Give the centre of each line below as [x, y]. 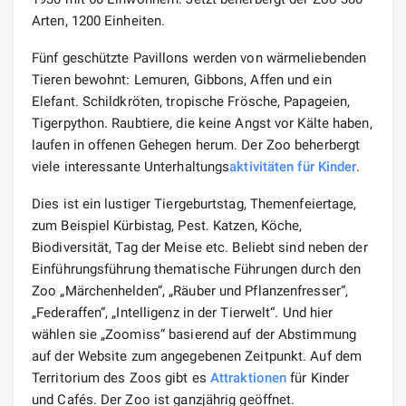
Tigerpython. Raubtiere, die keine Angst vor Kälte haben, [202, 123]
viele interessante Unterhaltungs [131, 166]
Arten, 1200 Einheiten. [99, 20]
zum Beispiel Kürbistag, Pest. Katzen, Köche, [167, 225]
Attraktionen [248, 377]
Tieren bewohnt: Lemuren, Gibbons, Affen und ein [182, 79]
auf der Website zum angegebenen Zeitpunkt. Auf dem [197, 356]
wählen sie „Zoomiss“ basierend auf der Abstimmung [194, 334]
